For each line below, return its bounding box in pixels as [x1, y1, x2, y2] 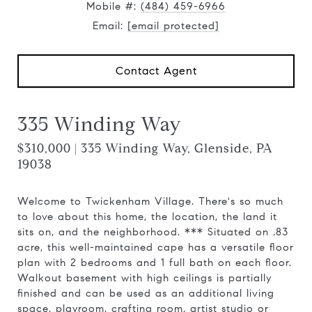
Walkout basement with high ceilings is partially [17, 272, 272, 284]
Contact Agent [115, 64, 197, 77]
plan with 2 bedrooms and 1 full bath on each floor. [17, 256, 292, 269]
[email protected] [127, 19, 219, 32]
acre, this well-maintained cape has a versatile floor [17, 241, 294, 253]
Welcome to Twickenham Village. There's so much [17, 195, 283, 208]
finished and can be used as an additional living [17, 287, 274, 299]
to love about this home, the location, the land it [17, 210, 277, 223]
